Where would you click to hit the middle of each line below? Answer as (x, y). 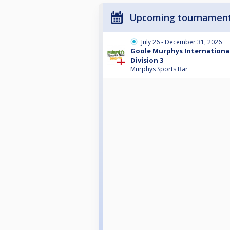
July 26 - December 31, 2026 (181, 42)
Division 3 (147, 60)
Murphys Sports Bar (159, 69)
